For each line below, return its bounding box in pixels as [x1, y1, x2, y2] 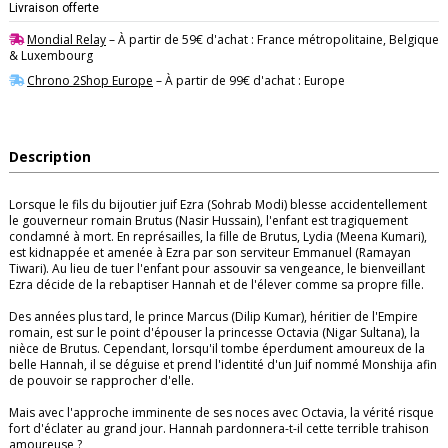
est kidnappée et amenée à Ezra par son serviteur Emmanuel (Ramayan [9, 244, 411, 262]
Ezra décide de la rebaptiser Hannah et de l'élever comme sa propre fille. [9, 276, 424, 294]
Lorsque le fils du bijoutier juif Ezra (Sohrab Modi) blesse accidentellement [9, 196, 427, 214]
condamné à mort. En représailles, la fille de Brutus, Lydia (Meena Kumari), [9, 228, 427, 246]
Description [9, 147, 91, 167]
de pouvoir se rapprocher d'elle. [9, 372, 194, 390]
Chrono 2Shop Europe [27, 72, 153, 90]
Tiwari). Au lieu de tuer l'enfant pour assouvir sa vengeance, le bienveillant [9, 260, 425, 278]
